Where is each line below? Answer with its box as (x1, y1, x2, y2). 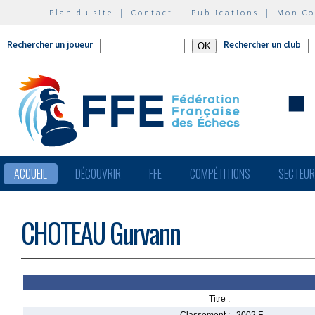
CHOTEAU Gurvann (21, 212, 180, 252)
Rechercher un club (224, 39, 301, 51)
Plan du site (49, 7, 113, 18)
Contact (131, 7, 173, 18)
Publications (191, 7, 259, 18)
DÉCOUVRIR (75, 165, 121, 182)
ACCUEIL (14, 165, 47, 182)
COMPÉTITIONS (190, 165, 250, 182)
